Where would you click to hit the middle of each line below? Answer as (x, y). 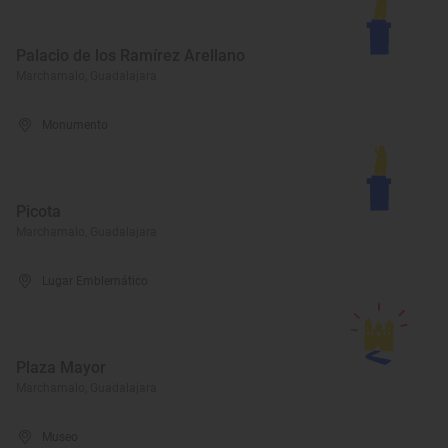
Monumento (75, 125)
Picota (38, 211)
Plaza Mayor (61, 367)
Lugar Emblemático (95, 281)
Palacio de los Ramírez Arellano (130, 55)
